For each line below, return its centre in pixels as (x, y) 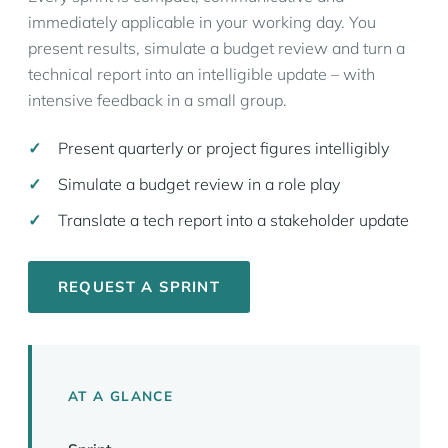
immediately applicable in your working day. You (202, 22)
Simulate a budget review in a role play (199, 184)
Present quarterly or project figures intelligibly (223, 148)
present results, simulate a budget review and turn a (216, 48)
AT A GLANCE (120, 395)
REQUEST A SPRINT (139, 286)
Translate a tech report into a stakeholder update (233, 220)
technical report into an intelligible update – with (201, 74)
